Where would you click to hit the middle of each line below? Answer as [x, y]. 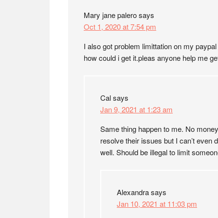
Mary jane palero [110, 15]
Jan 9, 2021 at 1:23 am [136, 109]
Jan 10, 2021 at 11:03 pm [157, 204]
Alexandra [133, 192]
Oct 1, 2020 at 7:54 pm [120, 27]
